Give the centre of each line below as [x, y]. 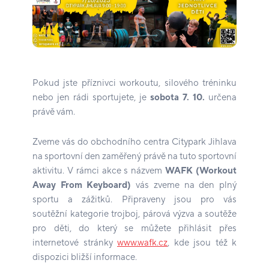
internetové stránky [75, 243]
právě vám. [54, 112]
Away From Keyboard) [82, 186]
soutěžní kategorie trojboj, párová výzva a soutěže [134, 214]
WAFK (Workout [201, 171]
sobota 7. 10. [179, 98]
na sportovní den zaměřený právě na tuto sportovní [134, 157]
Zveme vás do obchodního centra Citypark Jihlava [134, 142]
